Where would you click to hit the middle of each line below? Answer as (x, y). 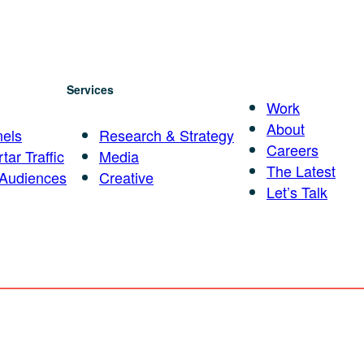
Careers (292, 149)
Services (90, 89)
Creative (126, 177)
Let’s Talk (297, 191)
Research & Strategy (167, 134)
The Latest (301, 170)
